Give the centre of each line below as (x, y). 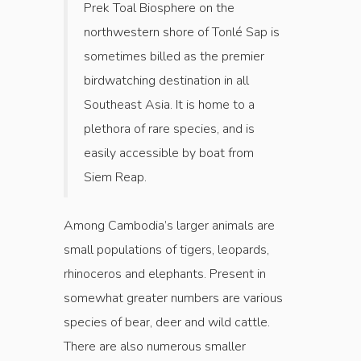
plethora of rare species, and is (169, 129)
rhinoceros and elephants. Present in (165, 274)
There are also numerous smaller (155, 347)
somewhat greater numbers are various (173, 299)
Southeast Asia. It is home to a (169, 105)
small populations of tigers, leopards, (166, 250)
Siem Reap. (115, 178)
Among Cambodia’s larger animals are (169, 226)
